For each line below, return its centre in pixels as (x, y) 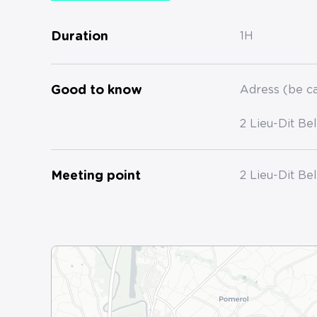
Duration (80, 37)
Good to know (97, 91)
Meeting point (96, 176)
